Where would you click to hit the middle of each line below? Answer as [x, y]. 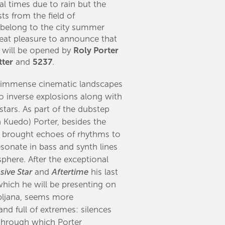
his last [103, 172]
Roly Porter [96, 50]
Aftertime [70, 172]
